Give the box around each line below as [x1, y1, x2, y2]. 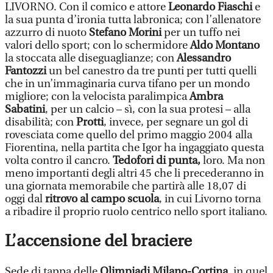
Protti [76, 116, 104, 129]
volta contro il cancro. [5, 154, 113, 167]
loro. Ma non [200, 154, 265, 167]
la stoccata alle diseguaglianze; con [5, 52, 177, 65]
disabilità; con [5, 116, 76, 129]
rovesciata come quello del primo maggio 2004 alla [5, 129, 252, 141]
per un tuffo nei [161, 26, 240, 39]
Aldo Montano [190, 39, 260, 52]
